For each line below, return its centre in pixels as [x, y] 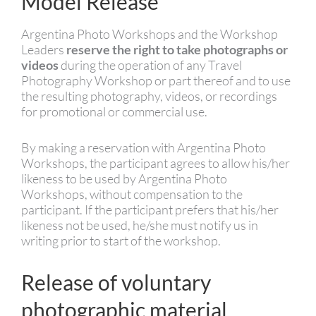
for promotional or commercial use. [114, 112]
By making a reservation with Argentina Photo [144, 147]
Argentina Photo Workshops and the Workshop [150, 34]
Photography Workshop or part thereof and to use [156, 81]
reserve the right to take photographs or [177, 50]
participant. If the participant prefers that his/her [150, 209]
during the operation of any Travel [150, 65]
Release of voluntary [116, 282]
